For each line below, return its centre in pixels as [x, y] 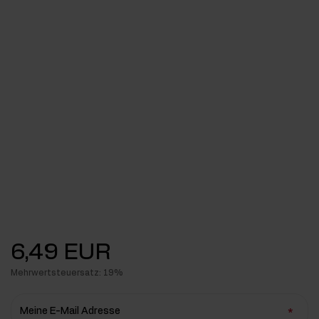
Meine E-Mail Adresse [70, 312]
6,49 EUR [61, 252]
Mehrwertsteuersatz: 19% [67, 273]
